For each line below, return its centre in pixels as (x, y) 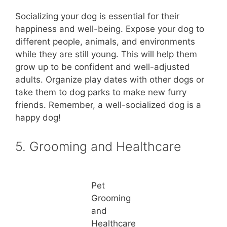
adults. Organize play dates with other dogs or (110, 80)
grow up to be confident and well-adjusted (103, 67)
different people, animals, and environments (105, 42)
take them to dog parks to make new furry (101, 92)
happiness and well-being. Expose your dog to (110, 29)
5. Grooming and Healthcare (98, 146)
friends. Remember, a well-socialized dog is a (108, 105)
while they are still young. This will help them (106, 54)
